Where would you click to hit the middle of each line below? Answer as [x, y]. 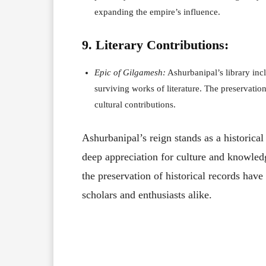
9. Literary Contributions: [155, 45]
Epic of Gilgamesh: [130, 72]
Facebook [197, 240]
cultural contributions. [135, 104]
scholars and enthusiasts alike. [147, 194]
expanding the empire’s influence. [157, 12]
